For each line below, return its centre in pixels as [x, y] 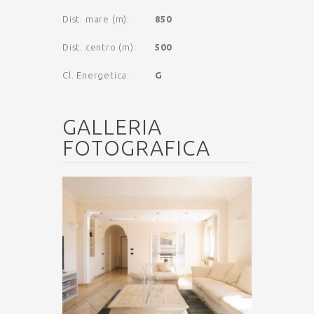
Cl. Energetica [95, 75]
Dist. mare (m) [95, 19]
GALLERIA [112, 127]
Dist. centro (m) [98, 47]
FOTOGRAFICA [136, 148]
